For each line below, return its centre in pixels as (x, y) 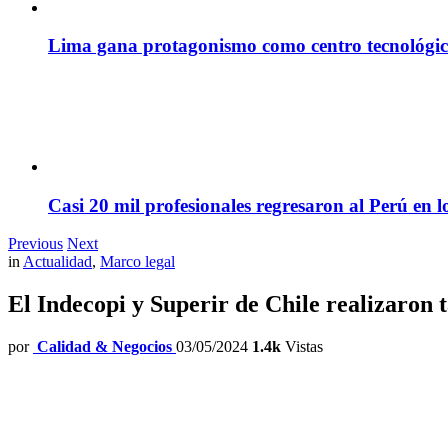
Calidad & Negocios (104, 347)
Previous (35, 244)
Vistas (302, 347)
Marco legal (137, 262)
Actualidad (57, 262)
